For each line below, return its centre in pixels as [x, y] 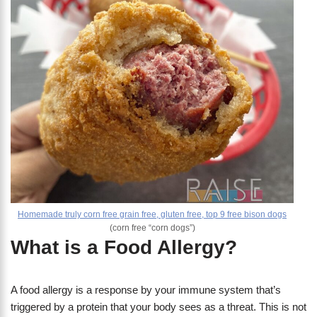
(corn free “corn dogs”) [152, 228]
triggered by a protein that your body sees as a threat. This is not [158, 307]
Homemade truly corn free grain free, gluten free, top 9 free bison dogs [152, 215]
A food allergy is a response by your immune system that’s [146, 290]
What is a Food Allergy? [124, 248]
